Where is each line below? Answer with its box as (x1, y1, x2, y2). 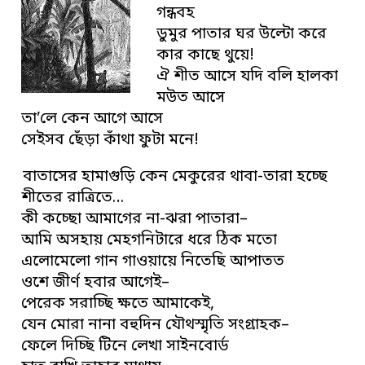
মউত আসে (156, 87, 226, 108)
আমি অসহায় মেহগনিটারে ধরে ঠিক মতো (21, 230, 278, 251)
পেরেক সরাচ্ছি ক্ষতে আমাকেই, (21, 293, 215, 314)
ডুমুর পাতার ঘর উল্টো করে (156, 24, 328, 45)
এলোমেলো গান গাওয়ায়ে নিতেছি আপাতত (21, 251, 285, 272)
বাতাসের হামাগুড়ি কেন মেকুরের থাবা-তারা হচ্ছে (23, 166, 328, 187)
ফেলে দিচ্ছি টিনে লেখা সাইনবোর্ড (21, 336, 230, 357)
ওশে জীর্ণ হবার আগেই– (21, 272, 170, 293)
